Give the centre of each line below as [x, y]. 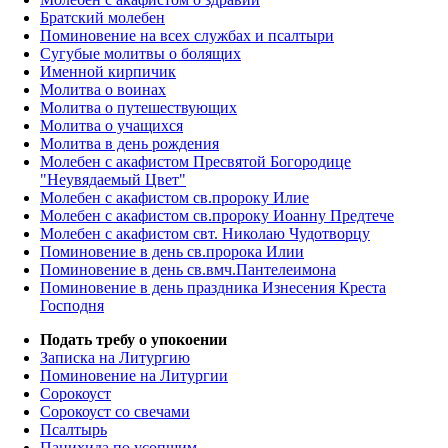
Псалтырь [73, 430]
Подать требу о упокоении [133, 340]
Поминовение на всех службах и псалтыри [187, 36]
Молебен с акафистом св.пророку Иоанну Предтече [217, 216]
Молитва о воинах [103, 90]
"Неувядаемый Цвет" [113, 180]
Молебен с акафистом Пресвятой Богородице [195, 162]
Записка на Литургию [115, 358]
